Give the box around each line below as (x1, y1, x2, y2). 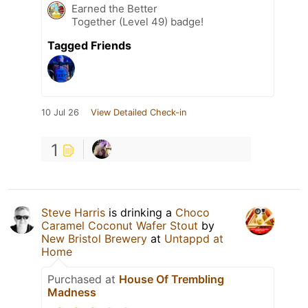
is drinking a (105, 205, 175, 219)
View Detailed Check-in (91, 107, 186, 118)
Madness (47, 285, 96, 299)
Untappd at (164, 231, 223, 245)
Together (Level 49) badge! (71, 14, 203, 28)
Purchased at (47, 272, 119, 286)
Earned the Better (71, 1, 157, 15)
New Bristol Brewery (41, 231, 147, 245)
